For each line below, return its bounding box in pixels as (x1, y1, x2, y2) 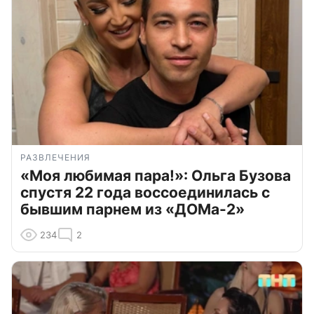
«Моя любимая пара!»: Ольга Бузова (20, 167, 291, 185)
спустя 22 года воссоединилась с (20, 184, 270, 202)
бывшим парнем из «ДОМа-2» (20, 200, 245, 219)
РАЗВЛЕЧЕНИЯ (20, 152, 90, 163)
